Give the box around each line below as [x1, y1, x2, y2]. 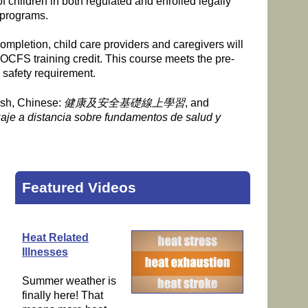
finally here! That [21, 289, 103, 302]
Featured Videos [21, 179, 136, 196]
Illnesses [21, 245, 68, 258]
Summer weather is [21, 275, 116, 287]
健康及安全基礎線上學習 [64, 96, 186, 109]
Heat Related [21, 231, 89, 243]
